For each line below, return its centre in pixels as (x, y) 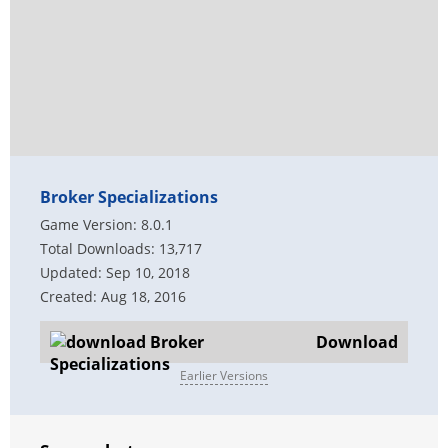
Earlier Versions (224, 375)
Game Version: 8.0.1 (106, 224)
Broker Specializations (129, 197)
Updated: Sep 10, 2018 (115, 272)
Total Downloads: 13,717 (121, 248)
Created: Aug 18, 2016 (113, 296)
